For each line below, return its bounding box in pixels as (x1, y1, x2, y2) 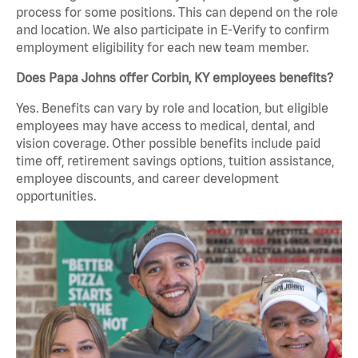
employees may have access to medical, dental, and (16, 118, 315, 133)
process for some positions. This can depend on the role (16, 5, 338, 20)
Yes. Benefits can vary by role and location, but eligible (16, 101, 328, 116)
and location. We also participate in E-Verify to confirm (16, 22, 329, 38)
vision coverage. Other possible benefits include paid (16, 136, 320, 151)
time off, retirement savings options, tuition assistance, (16, 153, 334, 169)
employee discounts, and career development (16, 171, 279, 186)
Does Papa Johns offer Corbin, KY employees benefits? (16, 70, 333, 86)
